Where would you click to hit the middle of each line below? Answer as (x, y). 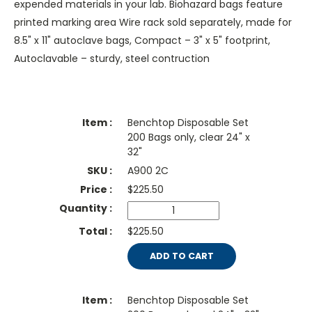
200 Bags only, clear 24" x (188, 138)
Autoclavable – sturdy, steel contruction (112, 59)
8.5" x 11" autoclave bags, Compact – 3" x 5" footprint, (142, 41)
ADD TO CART (181, 256)
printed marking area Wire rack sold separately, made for (153, 23)
